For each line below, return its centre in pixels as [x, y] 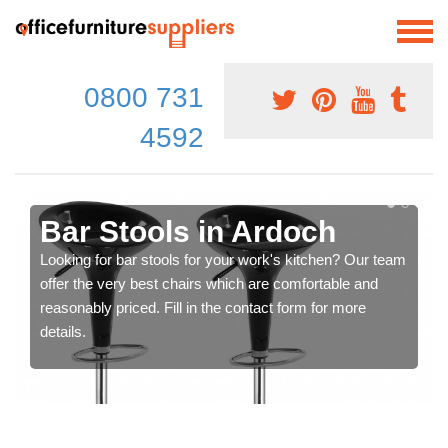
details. [63, 331]
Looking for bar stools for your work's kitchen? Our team [223, 259]
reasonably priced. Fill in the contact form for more [203, 307]
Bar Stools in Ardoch [188, 231]
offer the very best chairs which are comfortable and [209, 283]
